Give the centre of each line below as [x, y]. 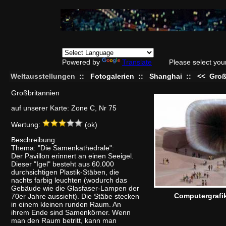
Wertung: [27, 125]
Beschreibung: [34, 140]
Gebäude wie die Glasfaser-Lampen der [75, 188]
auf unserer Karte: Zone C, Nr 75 [64, 108]
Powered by [82, 62]
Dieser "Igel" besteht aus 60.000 [63, 164]
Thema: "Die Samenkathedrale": [63, 148]
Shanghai [166, 76]
